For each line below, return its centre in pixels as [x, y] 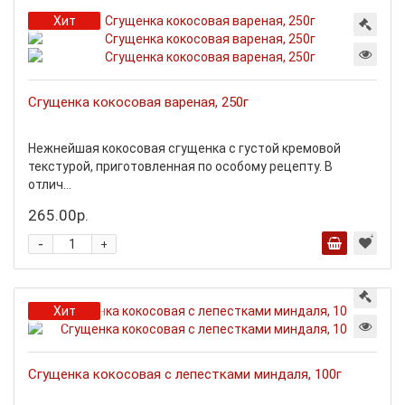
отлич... [50, 184]
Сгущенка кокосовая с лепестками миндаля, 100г [185, 374]
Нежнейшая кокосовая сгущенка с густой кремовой [184, 148]
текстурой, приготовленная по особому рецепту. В [180, 166]
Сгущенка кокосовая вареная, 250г [138, 102]
